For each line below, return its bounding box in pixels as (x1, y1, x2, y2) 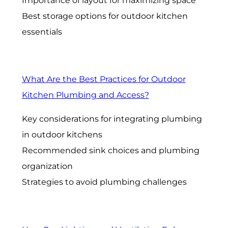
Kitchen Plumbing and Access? (21, 90, 149, 100)
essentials (21, 27, 62, 37)
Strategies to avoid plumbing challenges (21, 177, 187, 187)
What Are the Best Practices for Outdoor (21, 74, 186, 84)
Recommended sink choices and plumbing (21, 146, 199, 156)
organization (21, 161, 73, 172)
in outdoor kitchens (21, 130, 102, 140)
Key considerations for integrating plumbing (21, 114, 202, 124)
